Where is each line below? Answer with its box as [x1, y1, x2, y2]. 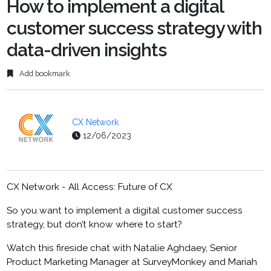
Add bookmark [18, 68, 71, 78]
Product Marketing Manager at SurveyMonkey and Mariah [7, 256, 258, 267]
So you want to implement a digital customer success [7, 204, 243, 216]
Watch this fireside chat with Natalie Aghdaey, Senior [7, 242, 238, 253]
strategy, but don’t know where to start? [7, 218, 183, 230]
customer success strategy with [7, 18, 263, 39]
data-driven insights [7, 39, 167, 61]
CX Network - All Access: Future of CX [7, 181, 173, 192]
